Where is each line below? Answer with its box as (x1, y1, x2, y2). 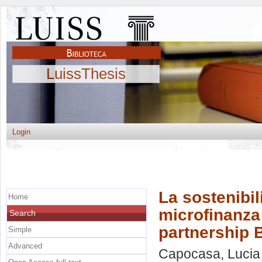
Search (9, 208, 36, 218)
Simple (8, 225, 32, 234)
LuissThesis (46, 65, 126, 82)
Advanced (8, 241, 42, 250)
